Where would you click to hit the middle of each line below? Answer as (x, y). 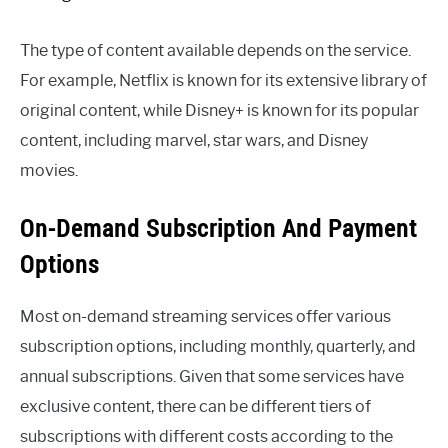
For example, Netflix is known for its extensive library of (223, 81)
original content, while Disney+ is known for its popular (219, 111)
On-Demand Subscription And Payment (218, 228)
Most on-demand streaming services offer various (205, 317)
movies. (49, 171)
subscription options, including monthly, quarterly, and (218, 347)
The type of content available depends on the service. (215, 51)
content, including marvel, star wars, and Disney (194, 141)
